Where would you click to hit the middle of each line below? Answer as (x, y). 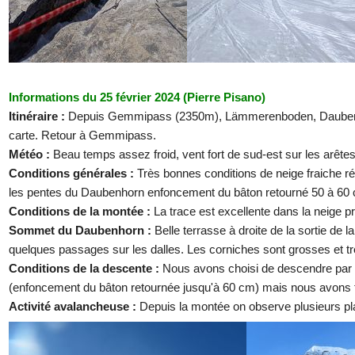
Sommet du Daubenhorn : (82, 230)
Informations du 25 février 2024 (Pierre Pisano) (137, 97)
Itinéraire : (38, 116)
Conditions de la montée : (81, 211)
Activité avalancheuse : (74, 306)
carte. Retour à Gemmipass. (82, 135)
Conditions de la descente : (86, 268)
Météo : (31, 154)
